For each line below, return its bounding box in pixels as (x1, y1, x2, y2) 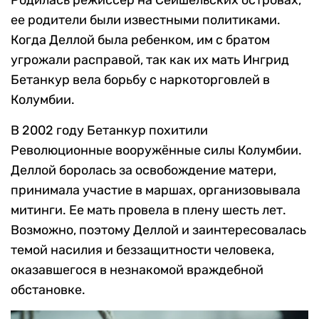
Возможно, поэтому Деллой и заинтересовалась (11, 222, 306, 239)
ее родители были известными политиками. (11, 12, 281, 28)
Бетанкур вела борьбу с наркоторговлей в (11, 72, 270, 88)
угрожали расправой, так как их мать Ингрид (11, 52, 289, 68)
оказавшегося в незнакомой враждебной (11, 262, 263, 278)
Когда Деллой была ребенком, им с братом (11, 32, 270, 48)
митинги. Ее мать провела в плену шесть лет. (11, 202, 286, 219)
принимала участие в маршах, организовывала (11, 182, 300, 199)
